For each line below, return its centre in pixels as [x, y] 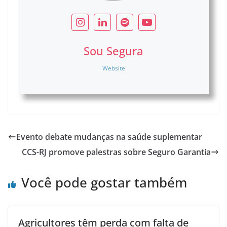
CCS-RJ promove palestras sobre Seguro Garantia [116, 152]
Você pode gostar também [104, 183]
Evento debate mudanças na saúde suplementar [109, 137]
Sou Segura [113, 51]
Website [113, 68]
